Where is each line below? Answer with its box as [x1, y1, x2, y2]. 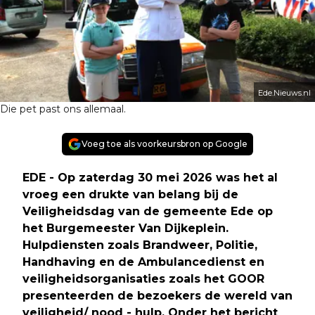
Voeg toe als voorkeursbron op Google [82, 138, 247, 149]
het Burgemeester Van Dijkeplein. [22, 221, 229, 235]
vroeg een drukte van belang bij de [22, 187, 238, 201]
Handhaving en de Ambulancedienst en [22, 255, 264, 269]
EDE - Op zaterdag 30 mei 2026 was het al [22, 170, 278, 184]
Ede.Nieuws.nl [258, 87, 311, 98]
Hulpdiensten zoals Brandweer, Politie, [22, 238, 257, 252]
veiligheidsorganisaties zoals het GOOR [22, 271, 264, 285]
